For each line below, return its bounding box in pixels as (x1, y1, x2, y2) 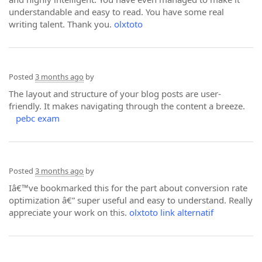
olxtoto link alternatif (129, 206, 213, 218)
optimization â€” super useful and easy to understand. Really (9, 194, 253, 206)
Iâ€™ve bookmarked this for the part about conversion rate (9, 182, 247, 194)
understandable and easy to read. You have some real (9, 6, 224, 18)
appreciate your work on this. (9, 206, 129, 218)
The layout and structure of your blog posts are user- (9, 88, 221, 99)
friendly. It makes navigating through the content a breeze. (9, 100, 247, 112)
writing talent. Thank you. (9, 18, 114, 30)
